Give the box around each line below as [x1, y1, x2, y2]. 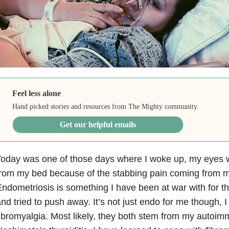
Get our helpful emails [60, 120, 136, 129]
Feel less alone [12, 88, 61, 98]
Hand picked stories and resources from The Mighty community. [12, 102, 199, 110]
